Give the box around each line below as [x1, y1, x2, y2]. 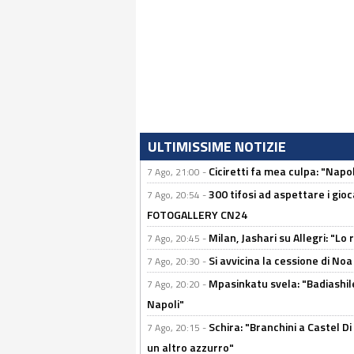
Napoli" [147, 296, 184, 312]
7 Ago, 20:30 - [147, 254, 209, 269]
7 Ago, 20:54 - [147, 187, 209, 202]
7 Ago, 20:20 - [147, 277, 209, 292]
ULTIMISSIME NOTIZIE [148, 136, 286, 157]
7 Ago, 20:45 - [147, 231, 209, 246]
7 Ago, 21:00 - [147, 164, 209, 179]
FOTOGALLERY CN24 [147, 206, 247, 223]
